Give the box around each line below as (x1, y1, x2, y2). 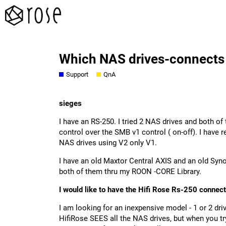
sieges (59, 99, 82, 108)
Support (66, 71, 88, 79)
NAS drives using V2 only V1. (59, 138, 157, 148)
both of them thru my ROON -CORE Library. (59, 167, 201, 177)
